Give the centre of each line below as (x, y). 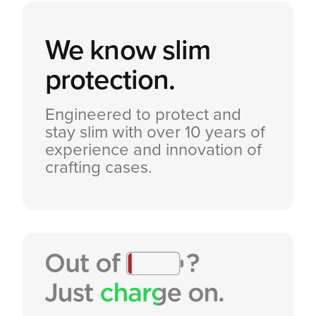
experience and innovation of (153, 150)
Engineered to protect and (143, 115)
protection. (110, 80)
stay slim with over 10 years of (155, 133)
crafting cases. (99, 168)
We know (104, 50)
